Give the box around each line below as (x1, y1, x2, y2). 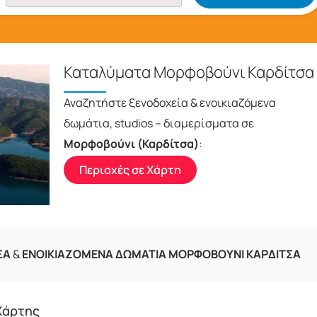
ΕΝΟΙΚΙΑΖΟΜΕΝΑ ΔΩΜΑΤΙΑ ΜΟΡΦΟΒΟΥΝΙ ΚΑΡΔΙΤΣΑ (22, 246, 301, 263)
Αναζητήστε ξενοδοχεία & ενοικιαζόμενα (64, 95, 277, 110)
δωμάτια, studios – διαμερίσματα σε (64, 115, 255, 131)
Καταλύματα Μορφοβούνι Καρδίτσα (64, 62, 315, 83)
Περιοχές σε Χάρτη (79, 162, 182, 178)
